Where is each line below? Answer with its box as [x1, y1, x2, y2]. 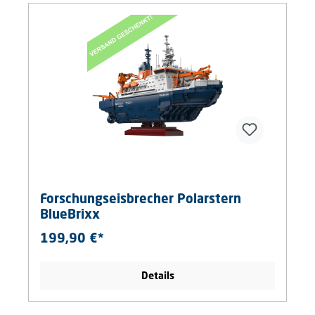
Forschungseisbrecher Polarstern [40, 191, 241, 207]
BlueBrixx [40, 206, 100, 222]
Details [141, 269, 174, 282]
